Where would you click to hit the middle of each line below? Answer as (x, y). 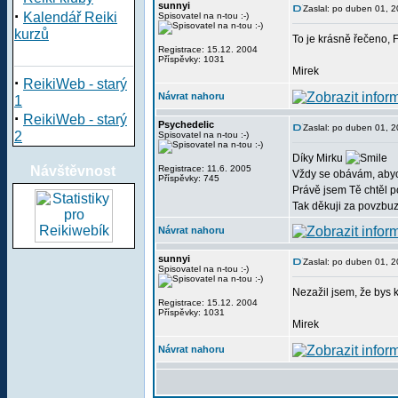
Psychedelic (186, 124)
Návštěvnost (73, 171)
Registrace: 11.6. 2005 (205, 168)
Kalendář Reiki (70, 17)
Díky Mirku (319, 158)
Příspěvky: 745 (189, 178)
